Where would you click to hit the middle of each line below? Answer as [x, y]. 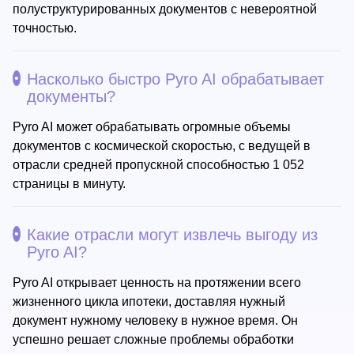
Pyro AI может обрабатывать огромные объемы [152, 127]
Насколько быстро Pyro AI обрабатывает [175, 79]
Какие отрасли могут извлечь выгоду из [172, 235]
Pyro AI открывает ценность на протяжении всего [157, 282]
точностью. [45, 28]
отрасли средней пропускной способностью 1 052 [158, 165]
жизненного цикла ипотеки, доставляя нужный [149, 301]
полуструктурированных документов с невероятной [165, 9]
